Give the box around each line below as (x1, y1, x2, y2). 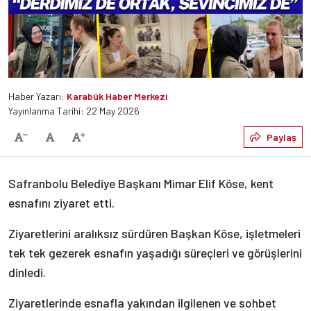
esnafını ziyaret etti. (8, 194, 115, 210)
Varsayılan (53, 130, 96, 142)
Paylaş (267, 131, 296, 143)
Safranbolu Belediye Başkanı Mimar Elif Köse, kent (8, 175, 274, 191)
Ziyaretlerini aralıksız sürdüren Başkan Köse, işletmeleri (8, 225, 301, 241)
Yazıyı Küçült (20, 135, 62, 144)
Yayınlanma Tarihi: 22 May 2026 (8, 104, 140, 117)
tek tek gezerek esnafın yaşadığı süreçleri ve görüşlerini (8, 244, 302, 260)
